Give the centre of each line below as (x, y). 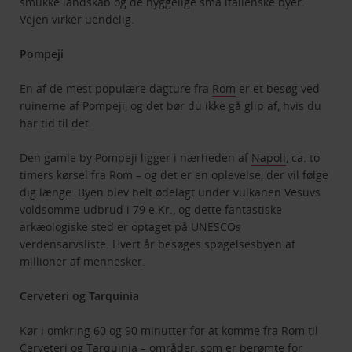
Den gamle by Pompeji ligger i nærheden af (136, 158)
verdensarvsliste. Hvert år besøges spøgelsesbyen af (158, 244)
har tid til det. (56, 123)
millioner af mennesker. (83, 262)
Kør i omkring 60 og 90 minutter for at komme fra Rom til (169, 331)
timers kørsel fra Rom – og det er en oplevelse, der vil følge (174, 175)
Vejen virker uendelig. (77, 20)
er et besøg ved (278, 89)
